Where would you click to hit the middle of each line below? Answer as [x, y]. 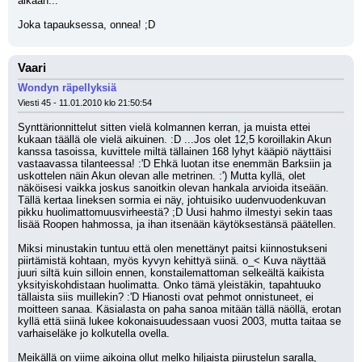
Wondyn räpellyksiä [67, 88]
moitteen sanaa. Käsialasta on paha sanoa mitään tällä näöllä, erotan [179, 309]
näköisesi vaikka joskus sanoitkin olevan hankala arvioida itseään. [173, 188]
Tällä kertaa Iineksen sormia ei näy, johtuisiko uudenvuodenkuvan [172, 200]
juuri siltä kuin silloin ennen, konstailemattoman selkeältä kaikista [171, 273]
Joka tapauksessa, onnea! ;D [86, 25]
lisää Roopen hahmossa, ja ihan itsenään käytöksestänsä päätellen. [177, 224]
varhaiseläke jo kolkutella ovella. [94, 333]
